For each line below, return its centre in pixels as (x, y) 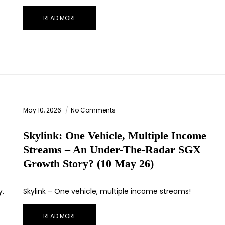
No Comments (93, 110)
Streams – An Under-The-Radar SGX (112, 150)
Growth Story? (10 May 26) (88, 164)
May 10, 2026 (43, 110)
